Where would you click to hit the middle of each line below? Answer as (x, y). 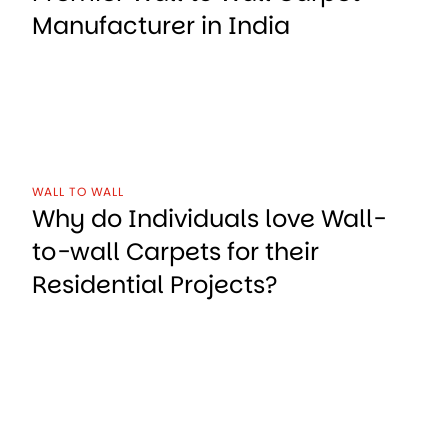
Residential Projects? (155, 285)
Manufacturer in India (161, 25)
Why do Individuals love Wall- (209, 219)
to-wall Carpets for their (175, 252)
